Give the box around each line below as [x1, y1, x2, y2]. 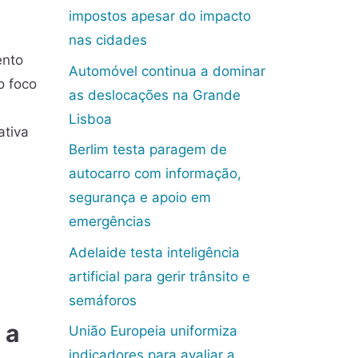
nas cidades [69, 32, 147, 48]
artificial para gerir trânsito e [69, 268, 250, 284]
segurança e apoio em [69, 189, 211, 205]
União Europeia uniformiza [69, 323, 237, 339]
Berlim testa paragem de [69, 141, 227, 157]
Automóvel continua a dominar [69, 62, 265, 79]
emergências [69, 213, 151, 229]
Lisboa [69, 110, 112, 127]
